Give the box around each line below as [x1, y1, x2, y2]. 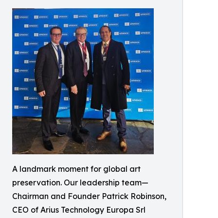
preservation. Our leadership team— [12, 178, 148, 187]
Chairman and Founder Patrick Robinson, [12, 191, 166, 201]
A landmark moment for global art [12, 164, 141, 174]
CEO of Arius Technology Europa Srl [12, 205, 145, 215]
